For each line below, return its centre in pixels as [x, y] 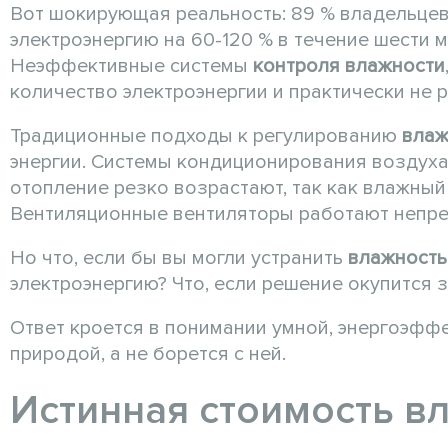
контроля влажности [349, 66]
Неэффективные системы [131, 66]
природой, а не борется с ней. [148, 354]
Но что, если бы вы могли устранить [179, 258]
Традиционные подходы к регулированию [206, 136]
